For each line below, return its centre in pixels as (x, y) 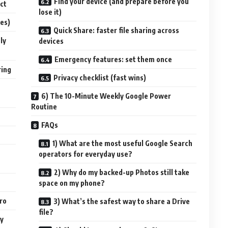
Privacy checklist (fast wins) (100, 77)
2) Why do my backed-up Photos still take (122, 172)
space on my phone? (72, 183)
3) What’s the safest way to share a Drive (122, 201)
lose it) (50, 12)
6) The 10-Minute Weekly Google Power (106, 96)
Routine (44, 106)
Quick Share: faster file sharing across (117, 30)
